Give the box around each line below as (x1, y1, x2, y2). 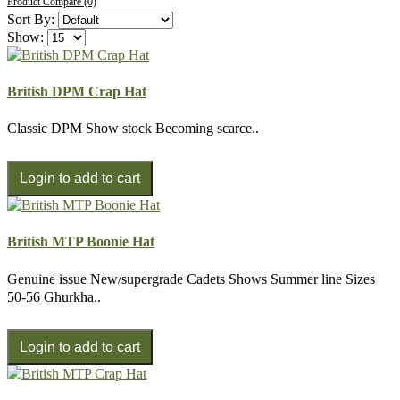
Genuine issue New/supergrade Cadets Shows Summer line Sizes (7, 271, 375, 287)
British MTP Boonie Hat (7, 234, 154, 250)
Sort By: (7, 11, 54, 27)
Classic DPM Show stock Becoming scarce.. (7, 121, 259, 137)
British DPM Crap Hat (7, 83, 146, 99)
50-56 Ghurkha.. (7, 288, 101, 304)
